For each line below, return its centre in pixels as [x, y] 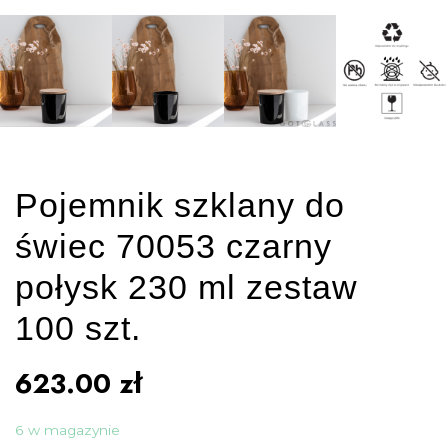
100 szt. [78, 328]
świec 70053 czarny [173, 246]
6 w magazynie [67, 430]
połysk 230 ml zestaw [186, 287]
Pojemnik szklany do [180, 205]
